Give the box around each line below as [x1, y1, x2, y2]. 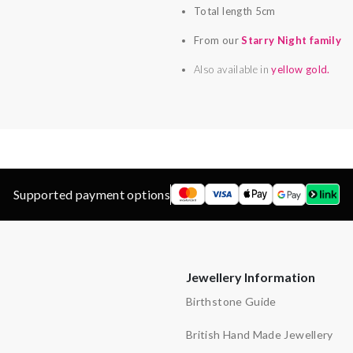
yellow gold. [271, 62, 330, 76]
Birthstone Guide [185, 294, 277, 308]
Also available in [193, 62, 272, 76]
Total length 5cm [193, 4, 276, 17]
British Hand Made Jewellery [185, 327, 333, 341]
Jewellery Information [185, 269, 315, 284]
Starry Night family [241, 33, 342, 46]
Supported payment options [13, 186, 170, 202]
